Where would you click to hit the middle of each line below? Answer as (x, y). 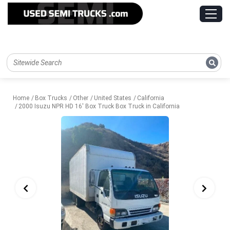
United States (113, 98)
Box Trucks (51, 98)
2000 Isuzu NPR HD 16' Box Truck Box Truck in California (99, 107)
